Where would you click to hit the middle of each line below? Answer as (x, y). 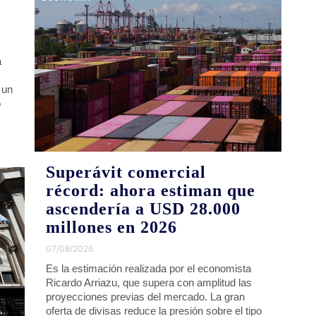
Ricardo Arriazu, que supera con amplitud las (149, 282)
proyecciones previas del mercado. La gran (146, 296)
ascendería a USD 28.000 (144, 208)
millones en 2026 (112, 227)
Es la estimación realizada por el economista (149, 268)
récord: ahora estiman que (151, 190)
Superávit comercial (126, 172)
